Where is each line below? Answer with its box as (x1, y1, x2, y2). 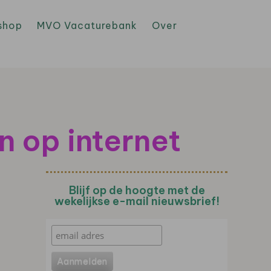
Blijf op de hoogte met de (68, 183, 205, 197)
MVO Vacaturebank (37, 19, 137, 31)
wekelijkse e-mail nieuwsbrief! (54, 194, 220, 208)
